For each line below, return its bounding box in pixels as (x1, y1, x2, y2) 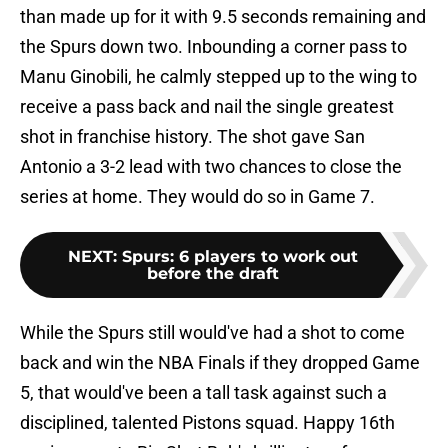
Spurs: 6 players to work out (122, 247, 358, 267)
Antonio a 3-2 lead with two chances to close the (20, 156, 402, 178)
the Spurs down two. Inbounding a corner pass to (20, 36, 407, 58)
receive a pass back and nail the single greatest (20, 96, 394, 118)
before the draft (147, 264, 279, 284)
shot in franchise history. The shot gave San (20, 126, 365, 148)
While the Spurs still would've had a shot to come (20, 322, 405, 344)
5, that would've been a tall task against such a (20, 382, 387, 404)
